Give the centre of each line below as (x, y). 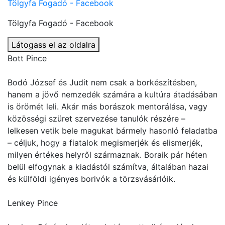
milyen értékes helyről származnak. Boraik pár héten (107, 155)
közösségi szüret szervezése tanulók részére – (96, 119)
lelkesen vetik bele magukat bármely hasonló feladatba (113, 131)
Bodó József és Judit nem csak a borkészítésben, (102, 82)
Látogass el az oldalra (53, 45)
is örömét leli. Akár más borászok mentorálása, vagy (107, 106)
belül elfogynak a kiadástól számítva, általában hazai (108, 167)
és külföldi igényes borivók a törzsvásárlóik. (91, 179)
